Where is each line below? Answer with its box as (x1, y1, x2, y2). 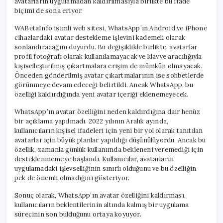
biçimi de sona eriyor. (14, 6, 83, 15)
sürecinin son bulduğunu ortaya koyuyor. (14, 210, 141, 219)
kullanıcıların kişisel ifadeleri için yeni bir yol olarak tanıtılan (14, 126, 203, 135)
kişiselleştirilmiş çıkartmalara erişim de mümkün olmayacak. (14, 61, 203, 70)
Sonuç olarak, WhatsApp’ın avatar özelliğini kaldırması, (14, 191, 186, 200)
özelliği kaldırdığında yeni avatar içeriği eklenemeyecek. (14, 90, 189, 99)
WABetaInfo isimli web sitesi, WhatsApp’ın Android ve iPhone (14, 23, 207, 32)
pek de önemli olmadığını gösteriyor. (14, 173, 130, 182)
